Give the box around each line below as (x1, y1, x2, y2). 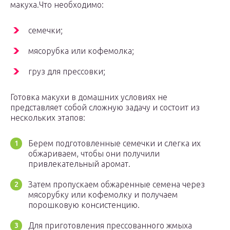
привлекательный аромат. (28, 159, 130, 169)
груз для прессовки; (28, 67, 105, 76)
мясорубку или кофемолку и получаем (28, 190, 178, 200)
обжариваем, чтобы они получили (28, 149, 160, 159)
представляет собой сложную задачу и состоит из (10, 103, 200, 112)
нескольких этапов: (10, 113, 85, 123)
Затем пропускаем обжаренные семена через (28, 180, 205, 189)
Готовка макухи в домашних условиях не (10, 92, 167, 102)
